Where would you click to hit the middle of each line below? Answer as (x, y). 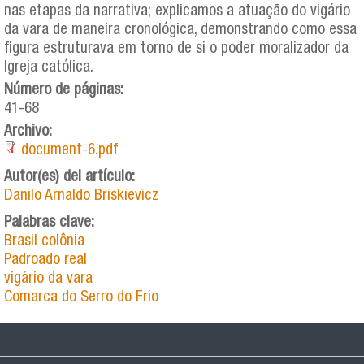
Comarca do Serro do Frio (81, 297)
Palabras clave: (51, 223)
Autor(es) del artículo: (71, 177)
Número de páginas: (66, 90)
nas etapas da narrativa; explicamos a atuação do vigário (177, 11)
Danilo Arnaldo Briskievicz (81, 196)
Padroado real (45, 260)
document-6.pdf (70, 150)
